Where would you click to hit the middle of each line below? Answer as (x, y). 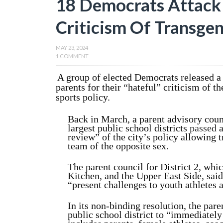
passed (203, 128)
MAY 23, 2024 (72, 48)
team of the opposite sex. (118, 146)
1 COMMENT (72, 56)
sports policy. (83, 97)
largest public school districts (129, 128)
